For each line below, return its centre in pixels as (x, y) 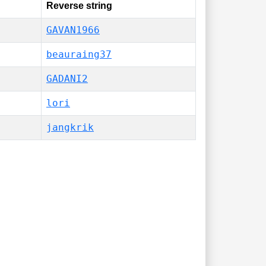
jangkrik (70, 127)
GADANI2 (67, 79)
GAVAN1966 (73, 30)
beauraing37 (79, 54)
